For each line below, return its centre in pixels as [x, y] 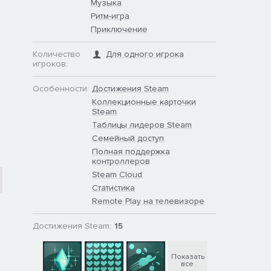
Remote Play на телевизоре [148, 201]
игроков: [50, 64]
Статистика [113, 188]
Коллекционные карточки [144, 102]
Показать [188, 256]
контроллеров [121, 161]
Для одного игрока [145, 54]
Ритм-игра [110, 16]
